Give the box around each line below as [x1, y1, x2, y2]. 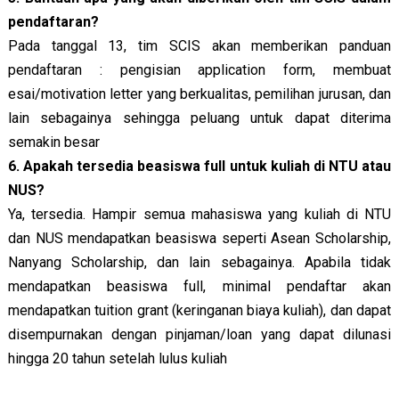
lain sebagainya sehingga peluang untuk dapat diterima [7, 109, 392, 126]
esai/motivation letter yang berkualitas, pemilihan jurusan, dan [7, 85, 392, 102]
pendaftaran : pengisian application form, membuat [7, 61, 392, 78]
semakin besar [7, 133, 100, 151]
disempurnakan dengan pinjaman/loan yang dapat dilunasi [7, 325, 392, 343]
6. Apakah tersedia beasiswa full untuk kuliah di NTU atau [7, 157, 392, 175]
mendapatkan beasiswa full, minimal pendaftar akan [7, 277, 392, 295]
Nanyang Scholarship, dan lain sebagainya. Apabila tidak [7, 253, 392, 271]
